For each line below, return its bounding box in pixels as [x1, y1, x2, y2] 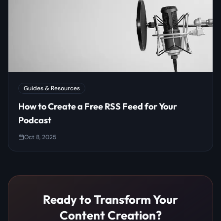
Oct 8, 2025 [24, 133, 56, 142]
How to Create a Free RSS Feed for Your [18, 101, 177, 112]
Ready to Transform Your [43, 192, 178, 207]
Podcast [18, 114, 51, 126]
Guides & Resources [24, 84, 80, 93]
